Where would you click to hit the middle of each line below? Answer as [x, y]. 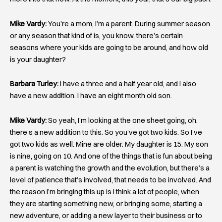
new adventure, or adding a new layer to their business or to [106, 215]
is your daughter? [38, 59]
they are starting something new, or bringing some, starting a [106, 203]
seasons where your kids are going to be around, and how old [109, 47]
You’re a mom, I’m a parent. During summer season [128, 24]
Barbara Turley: [34, 84]
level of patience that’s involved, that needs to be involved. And [111, 180]
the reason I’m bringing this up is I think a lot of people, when [105, 192]
